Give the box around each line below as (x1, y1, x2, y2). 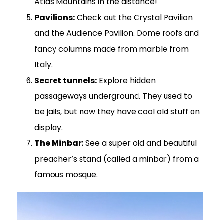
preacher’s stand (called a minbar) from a (34, 153, 199, 165)
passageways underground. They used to (34, 90, 192, 102)
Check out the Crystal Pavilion (75, 12, 192, 24)
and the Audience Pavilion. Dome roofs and (34, 27, 199, 39)
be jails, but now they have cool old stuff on (34, 106, 200, 118)
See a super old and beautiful (83, 137, 197, 149)
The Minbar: (34, 137, 83, 149)
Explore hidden (97, 75, 156, 86)
